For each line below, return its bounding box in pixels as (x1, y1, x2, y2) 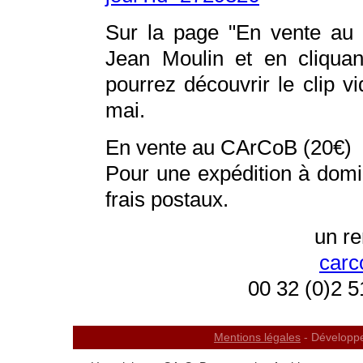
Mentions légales (214, 331, 301, 344)
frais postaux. (105, 188, 228, 211)
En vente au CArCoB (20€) (105, 136, 352, 159)
